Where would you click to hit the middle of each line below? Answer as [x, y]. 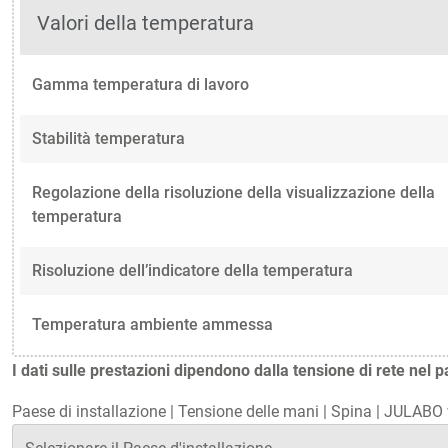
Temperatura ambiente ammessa [152, 324]
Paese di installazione [89, 411]
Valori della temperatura [146, 22]
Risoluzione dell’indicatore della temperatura [192, 270]
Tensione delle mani [248, 411]
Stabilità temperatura [108, 138]
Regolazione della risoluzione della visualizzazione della [233, 192]
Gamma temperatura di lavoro [140, 84]
